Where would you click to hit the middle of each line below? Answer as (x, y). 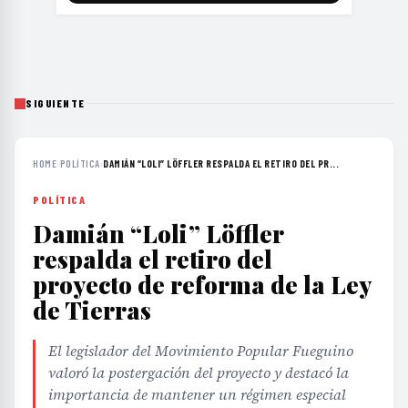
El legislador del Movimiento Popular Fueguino (201, 351)
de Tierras (92, 311)
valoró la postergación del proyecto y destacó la (199, 373)
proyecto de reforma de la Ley (202, 285)
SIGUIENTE (56, 103)
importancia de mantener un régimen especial (197, 395)
